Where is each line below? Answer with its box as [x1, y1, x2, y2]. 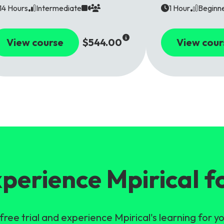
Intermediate [36, 3, 81, 13]
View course [6, 36, 63, 49]
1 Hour [169, 3, 190, 13]
